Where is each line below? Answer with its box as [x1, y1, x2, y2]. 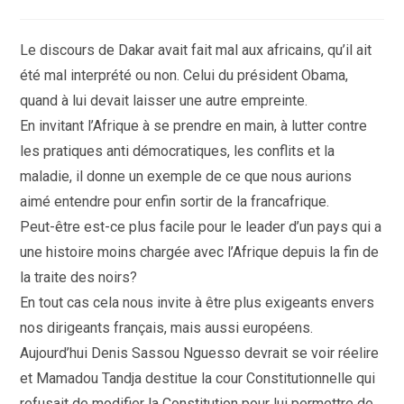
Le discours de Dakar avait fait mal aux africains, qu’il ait [20, 41, 372, 59]
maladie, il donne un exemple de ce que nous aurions [20, 168, 353, 185]
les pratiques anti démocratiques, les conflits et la [20, 142, 335, 160]
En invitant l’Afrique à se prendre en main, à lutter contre [20, 117, 368, 134]
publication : [19, 33, 95, 48]
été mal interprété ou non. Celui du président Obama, [20, 67, 349, 84]
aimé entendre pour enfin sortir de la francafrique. [20, 193, 330, 210]
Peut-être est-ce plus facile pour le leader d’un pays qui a [20, 218, 382, 235]
